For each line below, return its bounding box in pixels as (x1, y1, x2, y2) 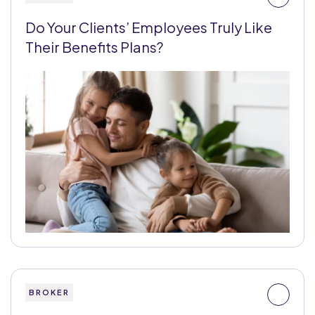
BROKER (29, 288, 70, 297)
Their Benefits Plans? (25, 38, 163, 56)
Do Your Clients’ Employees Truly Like (25, 18, 272, 36)
